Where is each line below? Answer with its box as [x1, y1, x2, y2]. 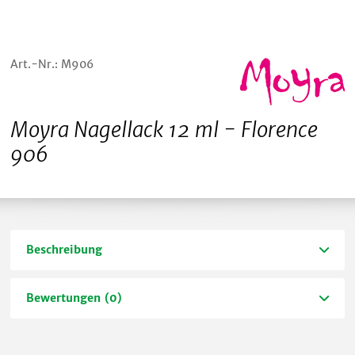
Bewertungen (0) [26, 290, 123, 305]
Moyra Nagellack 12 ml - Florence [10, 116, 319, 143]
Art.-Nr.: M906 [10, 56, 94, 71]
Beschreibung [26, 242, 103, 257]
